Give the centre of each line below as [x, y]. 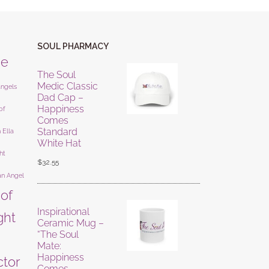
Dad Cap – [60, 98]
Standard [57, 132]
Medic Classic [67, 86]
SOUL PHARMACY [73, 47]
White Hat [59, 144]
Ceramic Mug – [70, 223]
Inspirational [63, 212]
